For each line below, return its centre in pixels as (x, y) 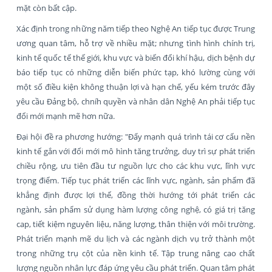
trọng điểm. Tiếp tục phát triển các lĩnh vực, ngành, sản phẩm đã (136, 180)
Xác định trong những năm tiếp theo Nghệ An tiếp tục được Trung (136, 28)
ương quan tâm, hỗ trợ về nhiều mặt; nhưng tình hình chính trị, (136, 43)
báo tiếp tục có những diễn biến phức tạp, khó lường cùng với (136, 72)
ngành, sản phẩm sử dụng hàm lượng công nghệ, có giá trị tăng (136, 209)
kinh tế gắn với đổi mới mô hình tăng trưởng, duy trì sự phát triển (136, 151)
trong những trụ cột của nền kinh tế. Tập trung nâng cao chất (136, 253)
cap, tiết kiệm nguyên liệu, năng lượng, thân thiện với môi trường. (136, 224)
